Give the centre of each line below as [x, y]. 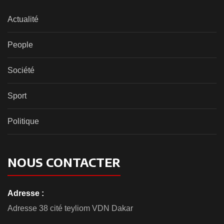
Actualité [23, 19]
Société [21, 70]
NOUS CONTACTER [64, 162]
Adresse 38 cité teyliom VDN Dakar [70, 208]
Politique [23, 121]
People [20, 44]
